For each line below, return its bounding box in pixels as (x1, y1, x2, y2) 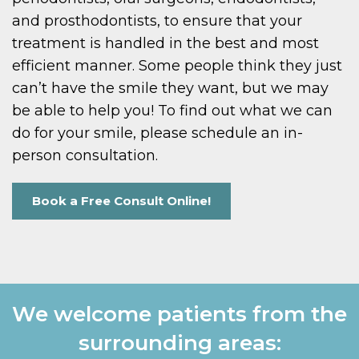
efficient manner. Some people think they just (12, 56, 342, 75)
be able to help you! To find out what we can (12, 101, 333, 119)
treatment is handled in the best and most (12, 34, 319, 52)
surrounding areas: (78, 329, 281, 356)
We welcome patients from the (12, 301, 347, 327)
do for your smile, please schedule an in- (12, 123, 303, 142)
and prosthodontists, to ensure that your (12, 11, 302, 30)
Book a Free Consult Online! (32, 192, 211, 208)
